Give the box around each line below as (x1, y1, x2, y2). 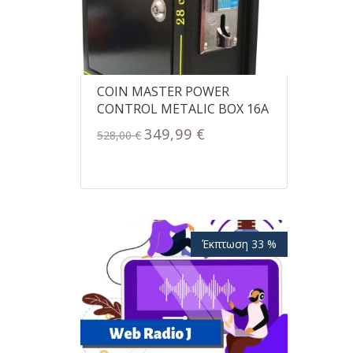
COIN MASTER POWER (97, 82, 229, 100)
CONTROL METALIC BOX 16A (97, 99, 269, 117)
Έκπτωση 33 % (201, 236, 277, 252)
